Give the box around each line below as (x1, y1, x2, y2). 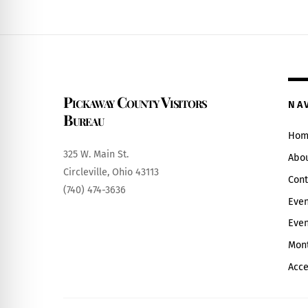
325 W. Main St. (63, 148, 129, 161)
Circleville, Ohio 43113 (63, 166, 159, 179)
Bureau (63, 110, 104, 130)
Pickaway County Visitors (63, 92, 208, 112)
